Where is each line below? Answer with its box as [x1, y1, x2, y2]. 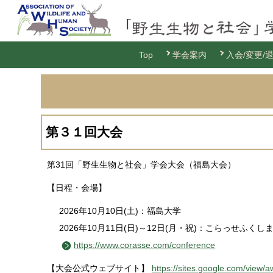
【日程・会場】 [47, 183, 107, 193]
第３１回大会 [46, 125, 123, 139]
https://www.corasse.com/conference [74, 240, 216, 250]
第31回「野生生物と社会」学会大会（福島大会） [47, 160, 236, 169]
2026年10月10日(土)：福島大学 [59, 206, 182, 216]
